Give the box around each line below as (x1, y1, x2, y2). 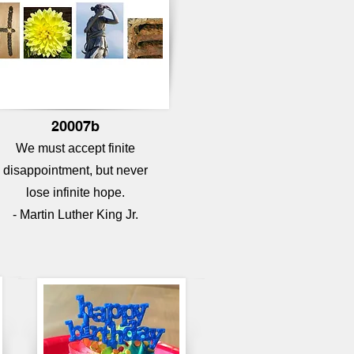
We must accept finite (15, 141, 135, 155)
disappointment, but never (2, 164, 148, 177)
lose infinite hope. (25, 186, 125, 199)
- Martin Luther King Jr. (12, 208, 138, 221)
